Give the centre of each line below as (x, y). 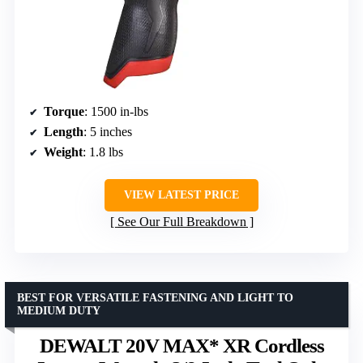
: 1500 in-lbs (116, 111)
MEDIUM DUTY (59, 310)
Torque (64, 111)
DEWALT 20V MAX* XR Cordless (181, 345)
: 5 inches (108, 131)
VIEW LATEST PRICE (181, 194)
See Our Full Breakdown (181, 221)
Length (64, 131)
